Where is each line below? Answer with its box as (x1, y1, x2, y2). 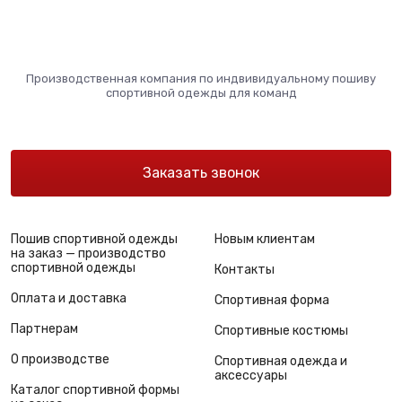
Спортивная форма (214, 293, 329, 308)
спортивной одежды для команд (105, 86, 297, 100)
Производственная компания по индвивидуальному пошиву (26, 72, 376, 85)
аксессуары (214, 368, 287, 383)
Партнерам (11, 321, 78, 336)
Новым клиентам (214, 232, 315, 247)
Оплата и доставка (11, 291, 127, 306)
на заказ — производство (11, 246, 166, 261)
